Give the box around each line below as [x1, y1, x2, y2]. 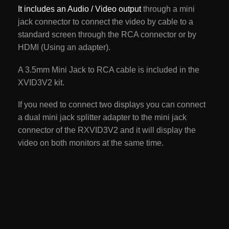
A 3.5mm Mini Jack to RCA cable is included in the [18, 65, 199, 74]
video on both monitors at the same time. [18, 139, 164, 148]
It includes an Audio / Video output [18, 5, 141, 14]
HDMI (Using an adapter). [18, 43, 110, 52]
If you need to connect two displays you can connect [18, 100, 205, 109]
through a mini [141, 5, 195, 14]
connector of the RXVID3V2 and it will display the [18, 126, 196, 135]
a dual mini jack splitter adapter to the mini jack [18, 113, 187, 122]
